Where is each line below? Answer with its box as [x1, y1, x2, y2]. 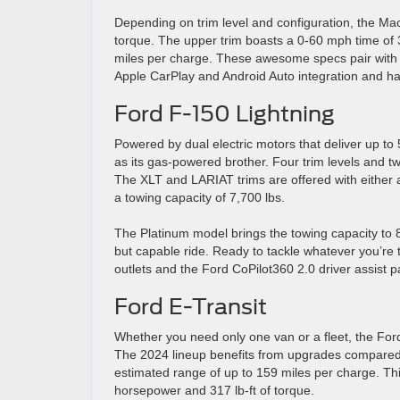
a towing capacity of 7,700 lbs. [114, 189, 285, 204]
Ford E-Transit [114, 293, 267, 320]
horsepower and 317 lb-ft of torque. [114, 382, 314, 397]
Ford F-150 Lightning [114, 100, 335, 127]
